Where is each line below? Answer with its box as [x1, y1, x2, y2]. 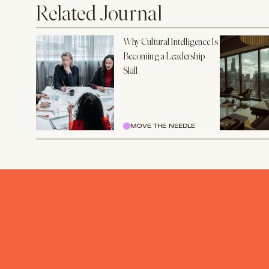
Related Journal [36, 4, 163, 26]
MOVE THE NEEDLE [130, 122, 195, 130]
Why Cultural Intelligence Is [123, 38, 219, 47]
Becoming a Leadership [123, 52, 205, 62]
